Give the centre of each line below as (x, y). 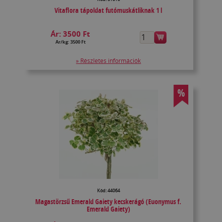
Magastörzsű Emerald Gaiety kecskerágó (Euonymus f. (109, 202)
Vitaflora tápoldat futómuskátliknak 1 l (109, 10)
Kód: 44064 (108, 191)
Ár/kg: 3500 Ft (70, 42)
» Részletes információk (109, 61)
